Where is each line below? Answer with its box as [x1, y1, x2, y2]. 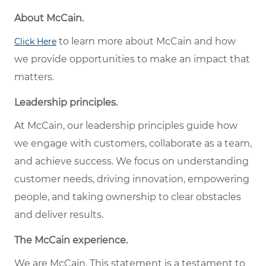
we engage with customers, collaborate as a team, [14, 138, 252, 150]
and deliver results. [14, 209, 103, 221]
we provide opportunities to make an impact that [14, 53, 250, 65]
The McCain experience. [14, 235, 128, 246]
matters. [14, 71, 54, 83]
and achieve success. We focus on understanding [14, 156, 249, 167]
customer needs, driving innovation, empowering [14, 173, 249, 185]
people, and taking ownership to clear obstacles [14, 191, 241, 203]
